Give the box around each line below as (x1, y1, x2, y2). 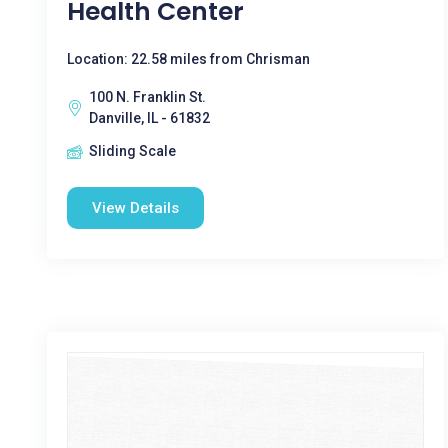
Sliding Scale (89, 143, 176, 159)
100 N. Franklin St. (89, 89, 206, 105)
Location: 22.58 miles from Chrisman (67, 51, 310, 67)
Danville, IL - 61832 (89, 110, 210, 126)
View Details (92, 199, 179, 217)
